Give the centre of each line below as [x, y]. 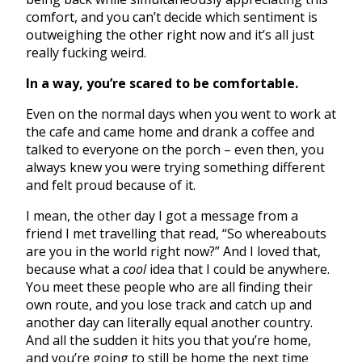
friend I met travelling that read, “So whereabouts [176, 233]
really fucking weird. [86, 52]
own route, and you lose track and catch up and [169, 304]
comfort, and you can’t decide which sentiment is [172, 17]
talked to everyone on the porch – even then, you [175, 149]
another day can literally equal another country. [169, 322]
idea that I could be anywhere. [238, 269]
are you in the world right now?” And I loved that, [173, 251]
